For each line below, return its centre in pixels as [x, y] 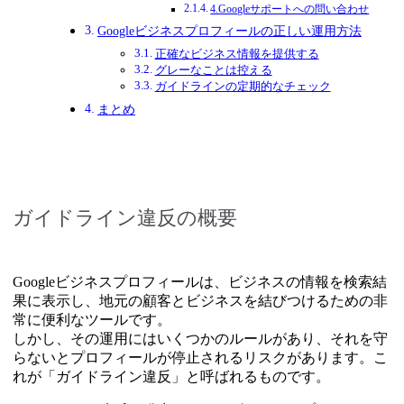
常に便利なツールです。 [92, 319]
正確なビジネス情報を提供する [237, 53]
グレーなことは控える [213, 69]
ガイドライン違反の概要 [125, 217]
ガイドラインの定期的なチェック [243, 86]
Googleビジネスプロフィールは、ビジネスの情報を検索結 [200, 281]
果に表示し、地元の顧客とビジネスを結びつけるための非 [200, 300]
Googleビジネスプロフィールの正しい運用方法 [229, 30]
